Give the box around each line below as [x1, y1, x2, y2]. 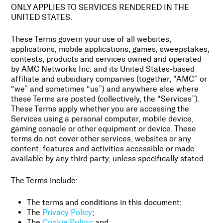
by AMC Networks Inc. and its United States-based [11, 64, 195, 74]
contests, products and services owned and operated [11, 54, 202, 64]
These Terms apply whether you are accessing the [11, 104, 190, 114]
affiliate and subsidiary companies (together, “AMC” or [11, 74, 207, 84]
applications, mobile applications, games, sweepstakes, [11, 44, 210, 54]
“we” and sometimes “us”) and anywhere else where [11, 84, 199, 94]
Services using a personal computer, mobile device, [11, 114, 194, 124]
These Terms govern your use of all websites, [11, 34, 172, 44]
